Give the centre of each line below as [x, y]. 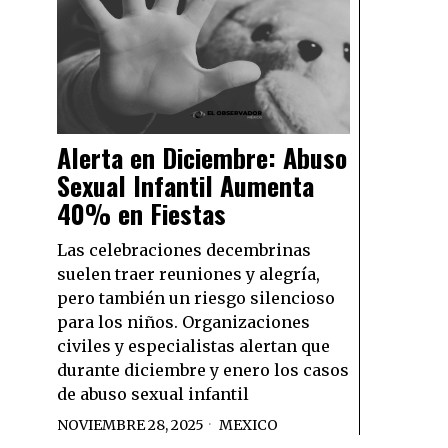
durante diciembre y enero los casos [203, 370]
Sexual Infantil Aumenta [185, 186]
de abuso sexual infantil [153, 394]
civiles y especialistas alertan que [193, 346]
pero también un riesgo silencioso [196, 298]
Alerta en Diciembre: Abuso [202, 158]
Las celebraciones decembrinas [184, 250]
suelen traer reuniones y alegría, [188, 274]
